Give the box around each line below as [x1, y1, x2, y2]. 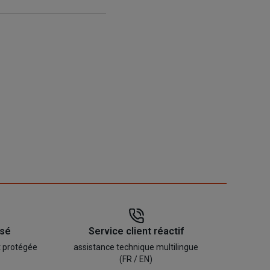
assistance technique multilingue [74, 242, 199, 253]
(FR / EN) [119, 254, 153, 265]
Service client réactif [88, 225, 184, 237]
